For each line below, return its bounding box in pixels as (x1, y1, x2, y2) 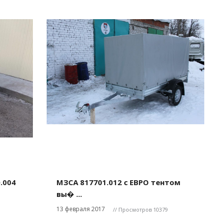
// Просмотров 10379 (113, 206, 168, 213)
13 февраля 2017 (56, 205, 105, 213)
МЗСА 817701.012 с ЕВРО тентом (56, 177, 180, 187)
